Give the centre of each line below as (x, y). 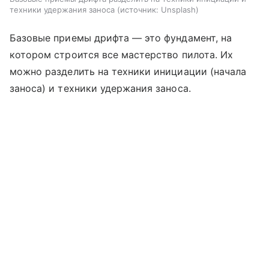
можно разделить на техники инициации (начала (128, 71)
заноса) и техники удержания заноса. (100, 88)
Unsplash (178, 9)
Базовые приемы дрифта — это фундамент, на (121, 38)
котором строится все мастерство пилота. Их (122, 54)
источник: (139, 9)
